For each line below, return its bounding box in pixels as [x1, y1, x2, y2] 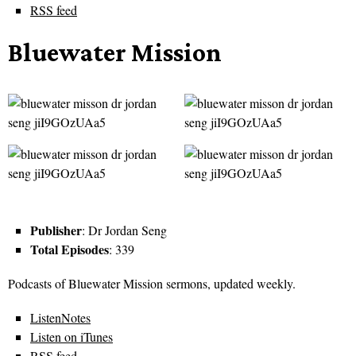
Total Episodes [30, 240, 109, 259]
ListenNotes [30, 309, 91, 327]
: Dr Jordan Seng [82, 222, 167, 239]
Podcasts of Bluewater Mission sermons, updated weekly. [8, 275, 296, 292]
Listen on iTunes [30, 328, 113, 346]
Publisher [30, 221, 82, 240]
